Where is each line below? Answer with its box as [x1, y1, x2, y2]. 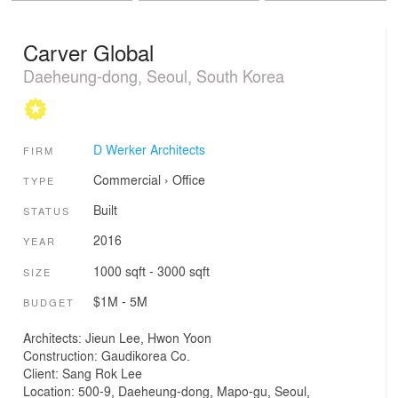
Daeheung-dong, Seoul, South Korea [23, 64, 284, 88]
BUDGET [23, 295, 75, 310]
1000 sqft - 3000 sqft [92, 261, 210, 280]
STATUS [23, 203, 70, 219]
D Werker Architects [92, 139, 205, 158]
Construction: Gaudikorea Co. [23, 346, 190, 364]
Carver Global [23, 36, 154, 68]
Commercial [92, 170, 161, 188]
